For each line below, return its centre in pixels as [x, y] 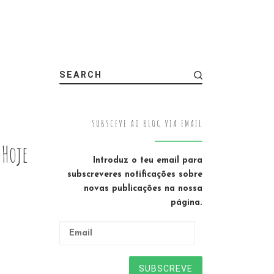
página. [187, 203]
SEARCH [80, 74]
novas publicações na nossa [143, 189]
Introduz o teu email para [148, 161]
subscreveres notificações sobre [135, 175]
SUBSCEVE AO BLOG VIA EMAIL [147, 124]
